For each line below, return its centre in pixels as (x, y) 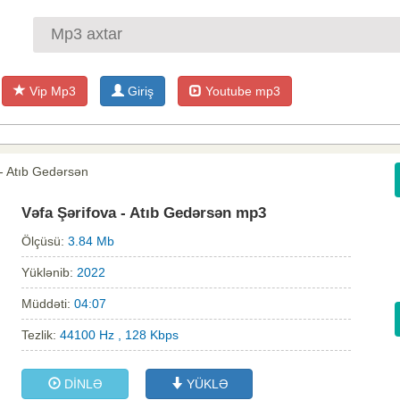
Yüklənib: (49, 273)
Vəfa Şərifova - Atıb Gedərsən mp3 (144, 213)
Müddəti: (48, 304)
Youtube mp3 (241, 91)
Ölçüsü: (45, 242)
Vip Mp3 (51, 91)
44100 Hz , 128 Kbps (119, 335)
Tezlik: (41, 335)
